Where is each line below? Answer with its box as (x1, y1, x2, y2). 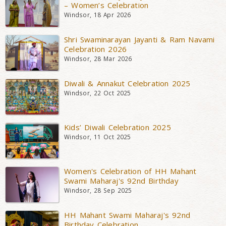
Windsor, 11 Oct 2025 (64, 133, 131, 141)
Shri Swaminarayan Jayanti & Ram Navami (64, 34, 215, 45)
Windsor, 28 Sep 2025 (64, 186, 132, 195)
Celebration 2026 (64, 44, 127, 54)
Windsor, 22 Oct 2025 (64, 89, 131, 97)
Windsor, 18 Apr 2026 (64, 11, 131, 19)
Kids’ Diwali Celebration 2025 (64, 122, 171, 133)
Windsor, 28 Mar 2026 (64, 54, 132, 63)
